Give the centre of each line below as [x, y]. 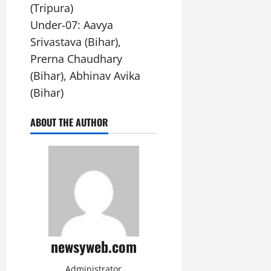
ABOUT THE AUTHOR [69, 122]
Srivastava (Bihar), [76, 41]
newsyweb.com [93, 246]
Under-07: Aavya [72, 24]
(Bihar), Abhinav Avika [85, 75]
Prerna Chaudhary [76, 58]
